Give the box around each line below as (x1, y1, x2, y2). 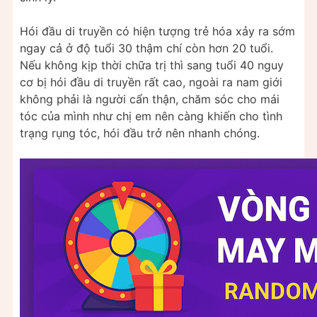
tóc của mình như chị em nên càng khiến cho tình (20, 109, 282, 124)
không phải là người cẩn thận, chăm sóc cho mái (20, 92, 279, 107)
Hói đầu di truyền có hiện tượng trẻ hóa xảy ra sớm (20, 24, 295, 39)
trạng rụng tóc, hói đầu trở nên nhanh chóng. (20, 126, 260, 141)
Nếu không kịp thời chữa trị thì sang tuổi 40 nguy (20, 58, 284, 73)
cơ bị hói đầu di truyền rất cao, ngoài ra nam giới (20, 75, 282, 90)
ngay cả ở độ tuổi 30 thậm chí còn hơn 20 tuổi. (20, 41, 273, 56)
